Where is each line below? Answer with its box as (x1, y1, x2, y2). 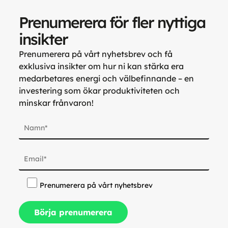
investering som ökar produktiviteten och (18, 85, 180, 96)
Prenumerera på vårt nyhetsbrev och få (18, 49, 173, 60)
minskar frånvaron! (18, 98, 94, 108)
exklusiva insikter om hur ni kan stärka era (18, 61, 184, 72)
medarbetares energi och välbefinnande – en (18, 73, 194, 84)
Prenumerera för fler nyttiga (18, 13, 205, 33)
